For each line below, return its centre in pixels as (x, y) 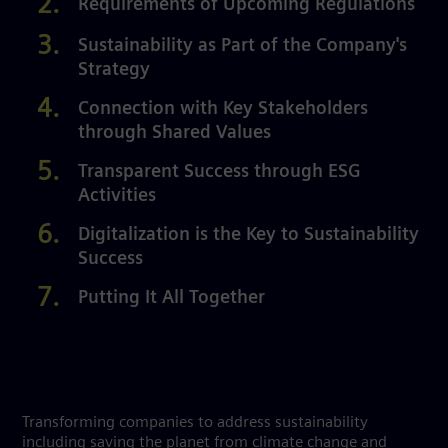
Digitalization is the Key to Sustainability (248, 235)
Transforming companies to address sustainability (195, 422)
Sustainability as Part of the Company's (242, 46)
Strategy (114, 70)
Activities (117, 196)
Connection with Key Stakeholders (223, 109)
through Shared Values (174, 133)
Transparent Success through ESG (219, 172)
